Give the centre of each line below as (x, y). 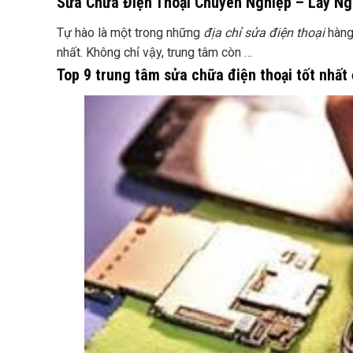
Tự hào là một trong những (130, 33)
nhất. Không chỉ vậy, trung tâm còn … (154, 53)
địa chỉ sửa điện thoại (264, 33)
